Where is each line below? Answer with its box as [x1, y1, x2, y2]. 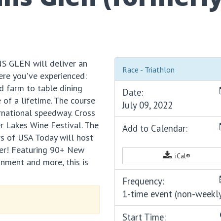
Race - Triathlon [122, 65, 175, 75]
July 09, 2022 [122, 99, 173, 111]
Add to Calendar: [122, 122, 188, 135]
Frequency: [122, 175, 165, 187]
